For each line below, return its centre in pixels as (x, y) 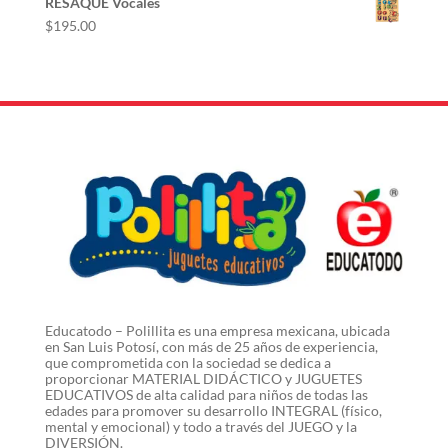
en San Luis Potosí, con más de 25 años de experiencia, (211, 346)
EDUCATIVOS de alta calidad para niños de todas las (206, 394)
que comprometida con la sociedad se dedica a (187, 362)
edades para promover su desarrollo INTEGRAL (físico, (213, 410)
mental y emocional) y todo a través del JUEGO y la (200, 426)
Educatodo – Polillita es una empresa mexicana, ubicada (217, 330)
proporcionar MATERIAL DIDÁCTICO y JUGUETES (203, 378)
